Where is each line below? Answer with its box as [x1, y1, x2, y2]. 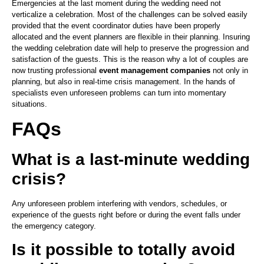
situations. [12, 99, 47, 108]
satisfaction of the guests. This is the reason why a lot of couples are [12, 54, 248, 64]
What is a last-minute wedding [12, 150, 250, 169]
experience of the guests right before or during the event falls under [12, 210, 240, 220]
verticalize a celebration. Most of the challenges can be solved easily [12, 9, 247, 19]
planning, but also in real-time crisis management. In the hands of [12, 77, 235, 86]
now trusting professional [12, 65, 99, 75]
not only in [210, 65, 248, 75]
